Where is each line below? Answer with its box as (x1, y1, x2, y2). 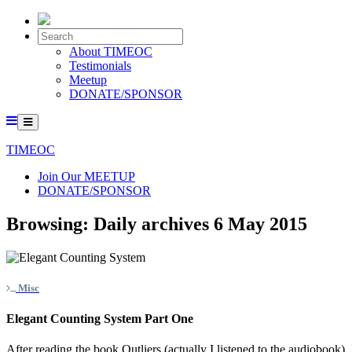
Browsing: (6, 213, 93, 234)
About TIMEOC (69, 45, 152, 58)
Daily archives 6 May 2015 (93, 213, 307, 234)
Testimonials (69, 59, 131, 72)
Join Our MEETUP (38, 170, 135, 183)
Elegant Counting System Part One (6, 312, 193, 326)
